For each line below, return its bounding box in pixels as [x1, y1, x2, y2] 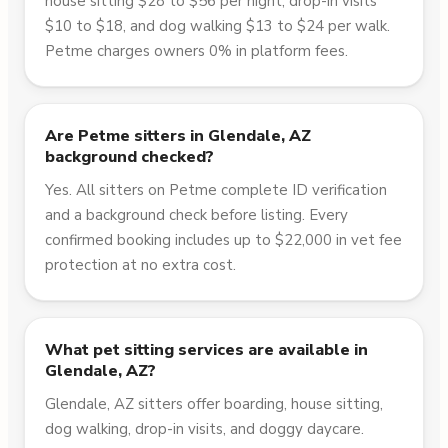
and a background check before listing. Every [45, 205, 348, 226]
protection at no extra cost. [45, 255, 236, 276]
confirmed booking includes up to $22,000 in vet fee [45, 230, 402, 251]
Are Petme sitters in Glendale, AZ [45, 125, 311, 148]
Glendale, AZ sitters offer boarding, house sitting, [45, 394, 383, 415]
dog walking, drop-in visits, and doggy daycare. [45, 419, 364, 440]
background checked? [45, 146, 214, 169]
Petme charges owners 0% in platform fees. [45, 41, 348, 62]
